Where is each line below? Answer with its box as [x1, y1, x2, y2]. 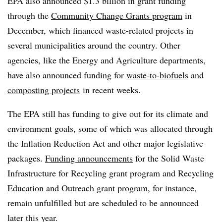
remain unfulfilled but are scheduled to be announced [7, 196, 199, 209]
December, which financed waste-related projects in [7, 24, 193, 36]
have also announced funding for [7, 68, 126, 81]
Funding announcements [45, 152, 133, 164]
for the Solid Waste [133, 152, 204, 164]
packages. [7, 152, 45, 164]
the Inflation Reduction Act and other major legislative [7, 137, 203, 149]
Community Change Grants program [51, 9, 182, 21]
